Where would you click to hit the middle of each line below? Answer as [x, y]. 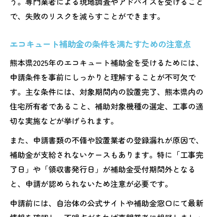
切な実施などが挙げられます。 [64, 120]
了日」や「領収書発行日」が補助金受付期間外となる [103, 169]
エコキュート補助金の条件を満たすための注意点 [100, 44]
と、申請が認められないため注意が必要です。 [91, 183]
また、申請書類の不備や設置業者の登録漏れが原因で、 [107, 140]
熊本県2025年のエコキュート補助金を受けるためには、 [107, 62]
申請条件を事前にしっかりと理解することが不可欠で [103, 77]
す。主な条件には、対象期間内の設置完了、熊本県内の [107, 91]
